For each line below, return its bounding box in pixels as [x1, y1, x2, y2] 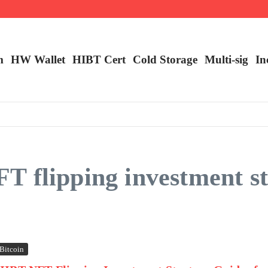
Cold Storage [133, 53, 197, 66]
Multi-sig [205, 53, 248, 66]
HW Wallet [11, 53, 65, 66]
